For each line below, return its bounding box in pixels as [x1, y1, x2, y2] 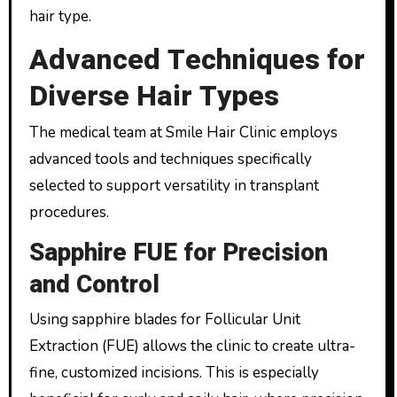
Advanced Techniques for [28, 38, 365, 81]
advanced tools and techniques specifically [28, 149, 312, 170]
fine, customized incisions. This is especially [28, 362, 319, 384]
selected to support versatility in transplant [28, 175, 319, 197]
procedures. [28, 202, 109, 223]
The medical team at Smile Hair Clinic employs [28, 122, 338, 144]
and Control [28, 266, 160, 303]
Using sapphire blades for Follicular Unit [28, 309, 300, 331]
